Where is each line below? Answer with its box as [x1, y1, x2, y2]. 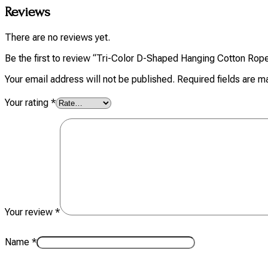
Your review [5, 206, 55, 218]
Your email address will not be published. [5, 74, 175, 86]
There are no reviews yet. [5, 32, 110, 44]
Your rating [5, 97, 51, 109]
